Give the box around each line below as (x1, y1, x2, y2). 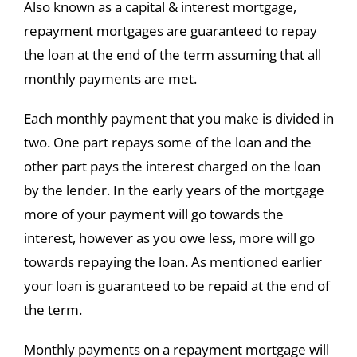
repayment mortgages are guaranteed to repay (23, 22, 317, 41)
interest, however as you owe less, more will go (23, 229, 315, 248)
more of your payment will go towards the (23, 205, 284, 224)
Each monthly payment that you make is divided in (23, 109, 334, 128)
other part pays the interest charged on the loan (23, 157, 320, 176)
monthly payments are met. (23, 69, 197, 88)
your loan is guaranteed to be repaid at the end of (23, 277, 330, 296)
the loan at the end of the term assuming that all (23, 45, 321, 65)
